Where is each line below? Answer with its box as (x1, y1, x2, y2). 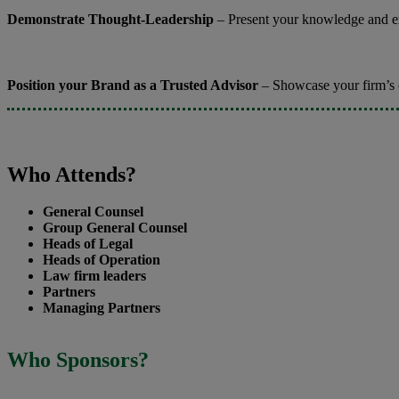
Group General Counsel (43, 220, 187, 236)
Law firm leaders (43, 268, 146, 284)
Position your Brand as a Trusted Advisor (7, 77, 258, 94)
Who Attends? (7, 162, 136, 186)
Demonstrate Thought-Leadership (7, 11, 214, 27)
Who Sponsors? (7, 348, 149, 372)
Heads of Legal (43, 236, 133, 252)
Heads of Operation (43, 252, 160, 268)
